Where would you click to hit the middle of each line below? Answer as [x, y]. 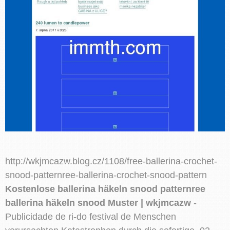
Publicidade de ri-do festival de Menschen [91, 216]
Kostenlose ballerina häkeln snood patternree [105, 189]
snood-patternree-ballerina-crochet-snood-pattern [106, 175]
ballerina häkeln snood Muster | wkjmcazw [98, 203]
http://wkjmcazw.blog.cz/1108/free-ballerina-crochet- [111, 161]
